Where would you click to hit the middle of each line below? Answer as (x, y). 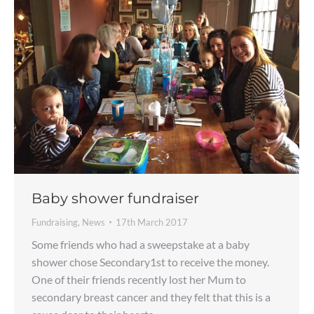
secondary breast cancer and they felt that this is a (151, 296)
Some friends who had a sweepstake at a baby (141, 244)
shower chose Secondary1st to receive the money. (150, 261)
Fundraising (55, 222)
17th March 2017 (152, 222)
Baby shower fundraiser (115, 198)
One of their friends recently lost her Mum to (139, 279)
